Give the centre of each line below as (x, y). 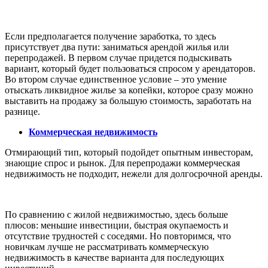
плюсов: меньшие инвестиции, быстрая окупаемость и (117, 225)
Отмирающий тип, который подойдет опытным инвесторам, (129, 152)
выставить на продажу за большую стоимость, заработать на (128, 100)
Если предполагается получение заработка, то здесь (110, 36)
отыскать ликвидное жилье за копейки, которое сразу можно (129, 90)
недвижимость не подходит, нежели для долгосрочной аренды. (134, 173)
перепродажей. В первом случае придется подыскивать (118, 57)
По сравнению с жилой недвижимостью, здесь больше (116, 214)
